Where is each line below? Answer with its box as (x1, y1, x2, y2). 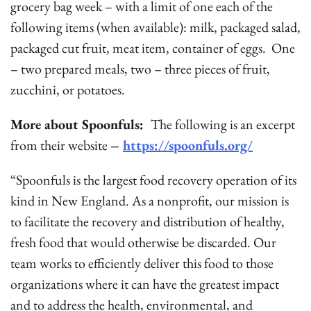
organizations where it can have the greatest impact (10, 275, 279, 293)
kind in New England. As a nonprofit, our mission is (10, 192, 289, 210)
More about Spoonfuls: (10, 115, 151, 133)
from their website (10, 136, 110, 154)
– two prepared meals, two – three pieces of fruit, (10, 60, 270, 78)
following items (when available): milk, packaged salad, (10, 18, 301, 36)
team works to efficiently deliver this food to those (10, 254, 274, 272)
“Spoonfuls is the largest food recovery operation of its (10, 171, 296, 189)
